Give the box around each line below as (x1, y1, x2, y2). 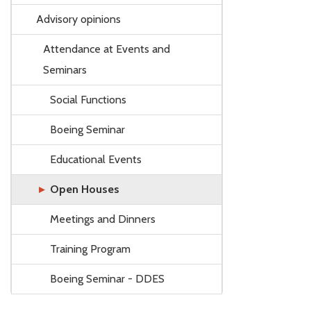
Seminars (43, 62, 87, 76)
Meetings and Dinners (50, 212, 155, 226)
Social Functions (50, 92, 126, 106)
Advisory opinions (36, 12, 121, 26)
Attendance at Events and (43, 42, 170, 56)
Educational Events (50, 152, 142, 166)
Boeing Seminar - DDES (50, 271, 165, 285)
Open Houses (50, 182, 119, 196)
